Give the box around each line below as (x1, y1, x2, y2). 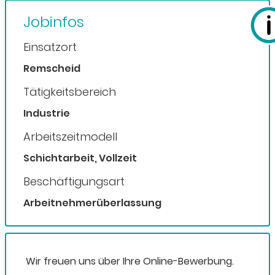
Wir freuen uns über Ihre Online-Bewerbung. (26, 254, 234, 269)
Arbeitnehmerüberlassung (23, 196, 161, 211)
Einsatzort (23, 39, 77, 55)
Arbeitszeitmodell (23, 129, 117, 145)
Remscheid (23, 61, 80, 76)
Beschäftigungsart (23, 174, 125, 190)
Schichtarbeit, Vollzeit (23, 151, 137, 166)
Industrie (23, 106, 70, 121)
